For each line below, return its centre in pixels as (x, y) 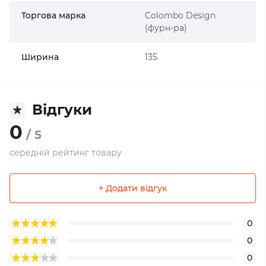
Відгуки (62, 110)
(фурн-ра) (166, 28)
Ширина (40, 57)
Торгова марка (53, 15)
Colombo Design (180, 15)
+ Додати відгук (133, 188)
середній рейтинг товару (66, 153)
